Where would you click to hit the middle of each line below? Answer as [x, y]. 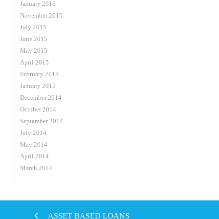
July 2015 [33, 27]
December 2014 [41, 98]
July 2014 [33, 133]
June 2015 [34, 39]
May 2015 [34, 51]
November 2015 [41, 15]
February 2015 [39, 74]
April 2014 [34, 156]
